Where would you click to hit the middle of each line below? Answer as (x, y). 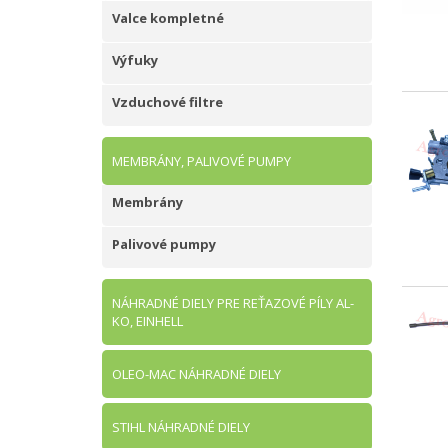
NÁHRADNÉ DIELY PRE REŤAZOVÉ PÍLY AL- (233, 303)
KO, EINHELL (147, 321)
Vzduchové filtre (167, 102)
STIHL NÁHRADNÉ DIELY (181, 427)
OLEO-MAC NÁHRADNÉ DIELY (196, 374)
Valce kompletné (168, 18)
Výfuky (135, 60)
